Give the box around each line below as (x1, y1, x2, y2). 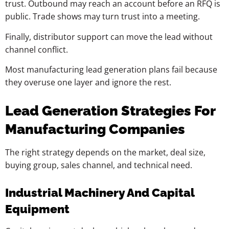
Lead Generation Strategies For (5, 103, 215, 119)
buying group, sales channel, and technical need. (5, 159, 192, 171)
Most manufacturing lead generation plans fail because (5, 64, 217, 76)
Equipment (5, 202, 70, 216)
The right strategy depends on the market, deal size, (5, 147, 205, 158)
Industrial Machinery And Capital (5, 186, 194, 200)
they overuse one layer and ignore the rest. (5, 77, 171, 88)
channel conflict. (5, 43, 68, 55)
